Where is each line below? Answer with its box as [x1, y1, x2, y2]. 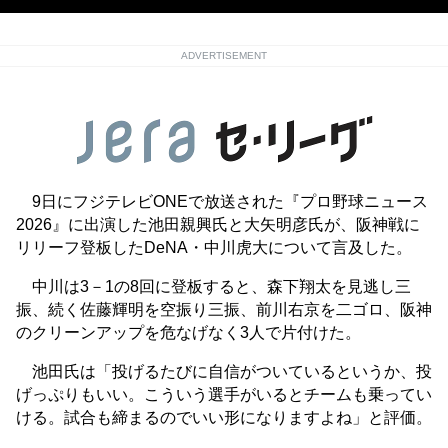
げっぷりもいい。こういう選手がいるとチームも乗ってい [16, 386, 432, 404]
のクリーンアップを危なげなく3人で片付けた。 [16, 324, 361, 342]
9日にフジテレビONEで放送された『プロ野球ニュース [16, 193, 428, 211]
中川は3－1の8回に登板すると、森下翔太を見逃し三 [16, 278, 411, 296]
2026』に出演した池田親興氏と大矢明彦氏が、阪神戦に [16, 216, 420, 234]
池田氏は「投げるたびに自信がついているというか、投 [16, 363, 432, 381]
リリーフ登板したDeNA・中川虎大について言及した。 [16, 239, 412, 257]
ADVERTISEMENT [181, 50, 267, 62]
